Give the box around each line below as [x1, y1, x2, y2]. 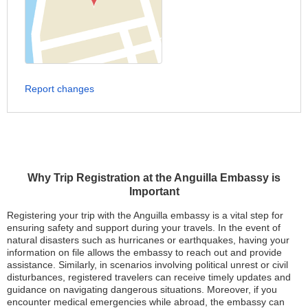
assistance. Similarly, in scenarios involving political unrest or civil [7, 259, 288, 270]
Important [129, 186, 179, 197]
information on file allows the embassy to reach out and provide [7, 247, 282, 258]
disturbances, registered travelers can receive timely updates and [7, 272, 291, 283]
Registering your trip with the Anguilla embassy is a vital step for [7, 210, 283, 221]
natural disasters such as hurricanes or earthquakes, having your [7, 234, 289, 245]
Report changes [25, 83, 94, 94]
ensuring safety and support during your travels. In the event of [7, 222, 280, 233]
